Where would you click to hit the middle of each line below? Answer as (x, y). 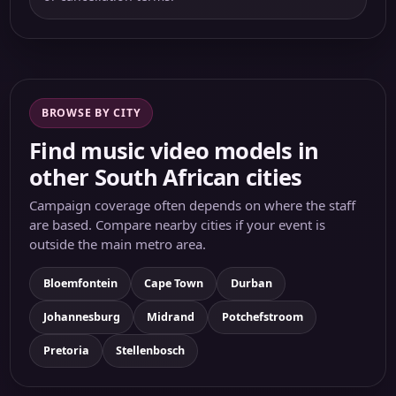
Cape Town (174, 284)
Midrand (171, 317)
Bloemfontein (80, 284)
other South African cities (166, 176)
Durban (251, 284)
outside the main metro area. (118, 244)
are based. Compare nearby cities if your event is (178, 225)
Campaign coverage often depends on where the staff (193, 206)
